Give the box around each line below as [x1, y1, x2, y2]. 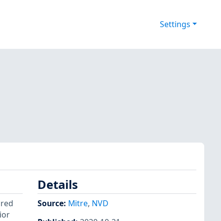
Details [37, 177, 78, 193]
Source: [37, 197, 68, 209]
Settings [159, 19, 190, 30]
